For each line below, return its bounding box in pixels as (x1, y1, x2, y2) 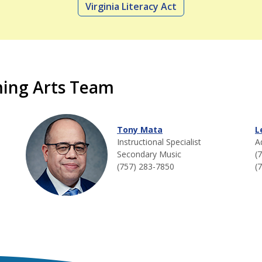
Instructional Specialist (117, 136, 201, 148)
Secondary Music (117, 149, 181, 160)
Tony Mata (117, 124, 163, 136)
